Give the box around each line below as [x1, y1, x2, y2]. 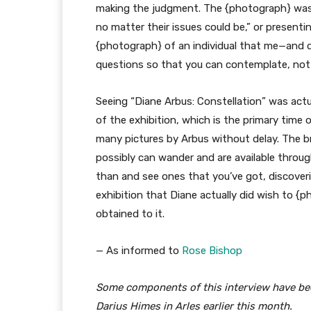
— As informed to [96, 244, 182, 257]
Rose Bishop [182, 244, 242, 257]
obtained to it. [96, 208, 165, 220]
